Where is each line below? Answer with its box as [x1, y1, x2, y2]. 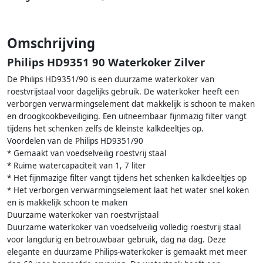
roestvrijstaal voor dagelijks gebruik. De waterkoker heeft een [7, 86, 239, 97]
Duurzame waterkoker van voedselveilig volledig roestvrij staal [7, 222, 241, 233]
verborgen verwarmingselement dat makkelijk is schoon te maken [7, 99, 255, 110]
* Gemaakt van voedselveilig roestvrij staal [7, 148, 166, 159]
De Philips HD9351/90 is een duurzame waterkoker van [7, 74, 214, 85]
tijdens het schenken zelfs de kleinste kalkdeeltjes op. [7, 123, 204, 134]
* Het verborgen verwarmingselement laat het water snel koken [7, 185, 249, 196]
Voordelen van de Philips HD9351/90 [7, 136, 143, 147]
